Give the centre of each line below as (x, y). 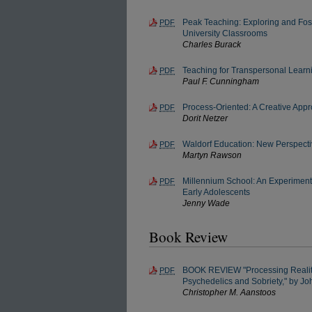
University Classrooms (225, 33)
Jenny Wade (206, 203)
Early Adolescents (216, 192)
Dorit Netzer (205, 118)
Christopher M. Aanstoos (229, 292)
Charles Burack (212, 45)
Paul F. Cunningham (221, 81)
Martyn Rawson (212, 155)
